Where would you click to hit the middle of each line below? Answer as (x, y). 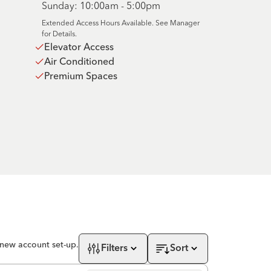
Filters (114, 249)
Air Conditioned (79, 61)
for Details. (59, 34)
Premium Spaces (80, 76)
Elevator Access (79, 47)
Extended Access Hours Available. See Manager (120, 23)
